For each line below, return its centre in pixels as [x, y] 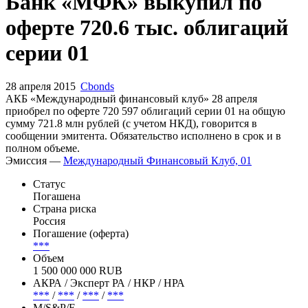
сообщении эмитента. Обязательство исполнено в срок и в [143, 183]
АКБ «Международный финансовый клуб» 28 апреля [131, 146]
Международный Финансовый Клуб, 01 [157, 208]
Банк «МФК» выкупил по [134, 49]
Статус [49, 231]
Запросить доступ [102, 15]
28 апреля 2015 [42, 133]
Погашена [57, 243]
